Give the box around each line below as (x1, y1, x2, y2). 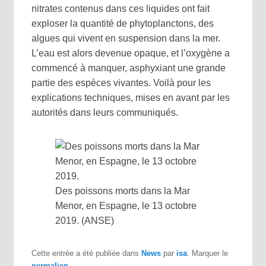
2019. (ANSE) (55, 215, 115, 226)
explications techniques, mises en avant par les (31, 92, 230, 103)
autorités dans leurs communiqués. (31, 107, 179, 118)
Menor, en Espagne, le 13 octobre (55, 200, 197, 211)
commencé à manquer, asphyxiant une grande (31, 62, 226, 73)
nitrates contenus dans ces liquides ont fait (31, 3, 210, 14)
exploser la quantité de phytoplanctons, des (31, 18, 214, 28)
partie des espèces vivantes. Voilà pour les (31, 77, 211, 88)
